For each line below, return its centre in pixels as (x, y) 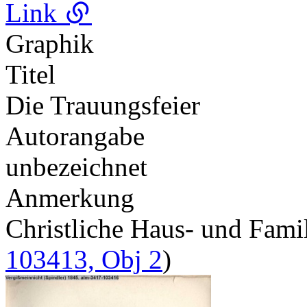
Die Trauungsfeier (103, 105)
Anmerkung (70, 197)
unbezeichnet (76, 167)
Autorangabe (75, 136)
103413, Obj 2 (84, 259)
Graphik (50, 43)
